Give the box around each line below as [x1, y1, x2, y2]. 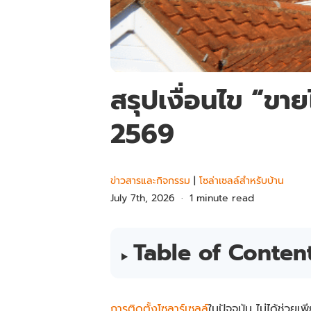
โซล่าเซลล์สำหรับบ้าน [199, 174, 284, 189]
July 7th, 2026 [110, 191, 175, 206]
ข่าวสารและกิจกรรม [110, 174, 190, 189]
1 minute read [189, 191, 254, 206]
